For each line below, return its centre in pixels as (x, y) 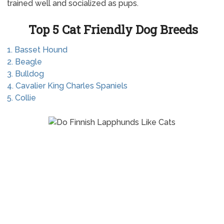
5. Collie (21, 98)
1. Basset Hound (37, 50)
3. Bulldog (25, 74)
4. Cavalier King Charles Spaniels (67, 86)
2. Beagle (24, 62)
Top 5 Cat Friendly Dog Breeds (113, 29)
